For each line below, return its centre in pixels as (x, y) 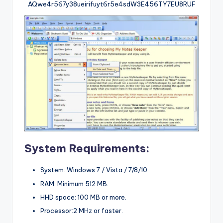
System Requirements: (87, 149)
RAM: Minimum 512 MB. (74, 183)
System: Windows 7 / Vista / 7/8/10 (94, 170)
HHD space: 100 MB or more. (83, 197)
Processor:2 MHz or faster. (82, 210)
